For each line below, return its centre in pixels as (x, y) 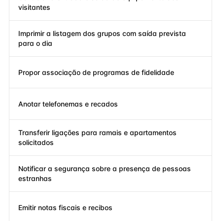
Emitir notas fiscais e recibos (65, 207)
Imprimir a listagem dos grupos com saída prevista (102, 33)
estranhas (35, 178)
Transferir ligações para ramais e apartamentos (97, 132)
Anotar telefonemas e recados (68, 104)
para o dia (35, 43)
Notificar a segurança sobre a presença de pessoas (105, 168)
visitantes (34, 7)
